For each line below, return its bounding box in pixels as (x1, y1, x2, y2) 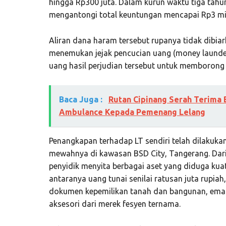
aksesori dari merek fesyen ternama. (48, 199, 181, 208)
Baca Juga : (59, 94, 104, 104)
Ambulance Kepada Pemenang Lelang (59, 107, 205, 117)
